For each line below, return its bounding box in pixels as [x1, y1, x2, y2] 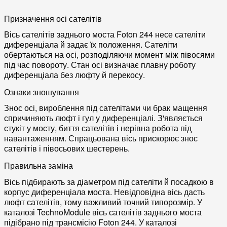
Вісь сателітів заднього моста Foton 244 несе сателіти [4, 28, 206, 41]
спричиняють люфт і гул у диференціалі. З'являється [4, 112, 203, 124]
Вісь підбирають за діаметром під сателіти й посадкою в [4, 175, 214, 187]
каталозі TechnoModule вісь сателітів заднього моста [4, 206, 202, 218]
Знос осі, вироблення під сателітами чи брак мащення [4, 102, 207, 114]
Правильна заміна [4, 160, 73, 172]
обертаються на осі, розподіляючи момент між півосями [4, 49, 215, 61]
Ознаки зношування [4, 86, 79, 98]
